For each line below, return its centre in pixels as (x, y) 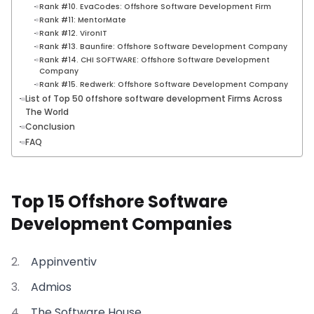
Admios (51, 287)
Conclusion (50, 126)
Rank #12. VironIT (73, 33)
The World (47, 111)
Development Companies (122, 224)
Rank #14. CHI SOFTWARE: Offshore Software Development (154, 60)
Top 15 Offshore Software (120, 201)
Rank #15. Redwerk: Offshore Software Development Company (163, 84)
